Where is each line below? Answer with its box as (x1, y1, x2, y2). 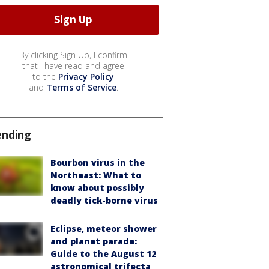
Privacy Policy (58, 70, 114, 82)
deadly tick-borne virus (50, 194, 158, 206)
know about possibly (50, 181, 144, 193)
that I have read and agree (22, 59, 124, 71)
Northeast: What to (50, 169, 141, 181)
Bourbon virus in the (50, 156, 145, 168)
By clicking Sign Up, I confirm (19, 49, 127, 61)
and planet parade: (50, 235, 137, 247)
